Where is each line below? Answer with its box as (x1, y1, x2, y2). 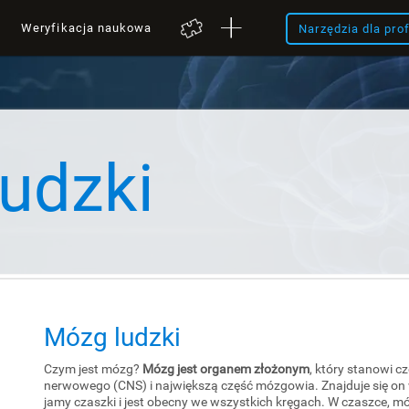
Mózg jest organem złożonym (142, 362, 309, 376)
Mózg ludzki (44, 322, 181, 352)
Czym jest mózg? (44, 362, 142, 376)
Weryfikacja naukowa (21, 21, 152, 35)
